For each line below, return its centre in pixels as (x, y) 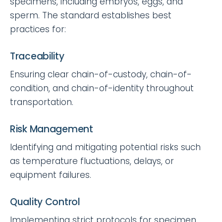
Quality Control (45, 202)
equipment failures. (51, 175)
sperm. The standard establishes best (91, 15)
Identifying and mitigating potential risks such (105, 147)
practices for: (38, 29)
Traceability (37, 56)
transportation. (42, 102)
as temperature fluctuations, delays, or (92, 161)
